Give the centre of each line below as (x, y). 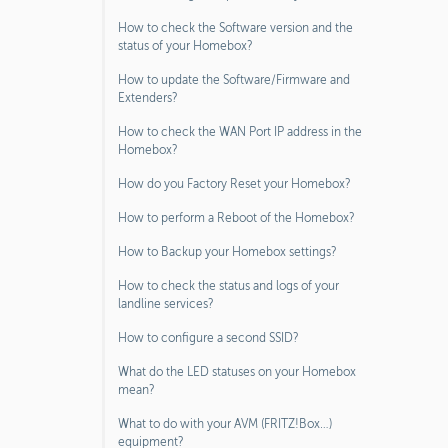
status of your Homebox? (185, 46)
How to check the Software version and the (235, 28)
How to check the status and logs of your (228, 286)
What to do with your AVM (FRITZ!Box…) (225, 424)
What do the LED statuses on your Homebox (237, 372)
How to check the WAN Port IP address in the (240, 132)
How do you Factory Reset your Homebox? (234, 184)
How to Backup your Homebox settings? (227, 252)
